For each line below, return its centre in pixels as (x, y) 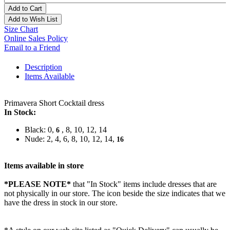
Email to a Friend (32, 48)
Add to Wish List (33, 20)
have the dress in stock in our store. (61, 203)
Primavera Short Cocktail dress (54, 103)
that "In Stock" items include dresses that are (144, 184)
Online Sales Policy (36, 39)
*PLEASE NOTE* (37, 184)
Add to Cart (25, 9)
